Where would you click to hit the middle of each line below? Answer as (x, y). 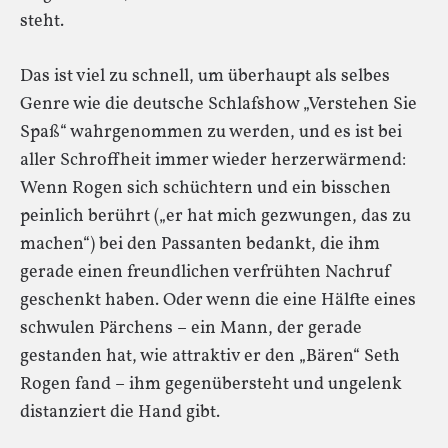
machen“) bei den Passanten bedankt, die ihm (200, 244)
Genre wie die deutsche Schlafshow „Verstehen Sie (218, 104)
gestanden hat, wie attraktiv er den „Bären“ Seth (210, 356)
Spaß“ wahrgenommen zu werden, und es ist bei (211, 132)
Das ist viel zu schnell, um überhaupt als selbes (205, 76)
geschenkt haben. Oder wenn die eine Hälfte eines (218, 300)
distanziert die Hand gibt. (120, 412)
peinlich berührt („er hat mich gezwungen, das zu (215, 216)
